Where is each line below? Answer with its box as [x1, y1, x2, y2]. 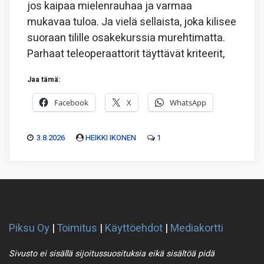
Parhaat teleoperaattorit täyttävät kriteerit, [27, 46, 225, 62]
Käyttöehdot [105, 220, 163, 237]
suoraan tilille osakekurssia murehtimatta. [27, 30, 225, 47]
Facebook [54, 97, 88, 108]
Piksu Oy [9, 220, 49, 237]
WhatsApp [170, 97, 206, 108]
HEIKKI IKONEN [85, 132, 136, 144]
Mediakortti [170, 220, 223, 237]
